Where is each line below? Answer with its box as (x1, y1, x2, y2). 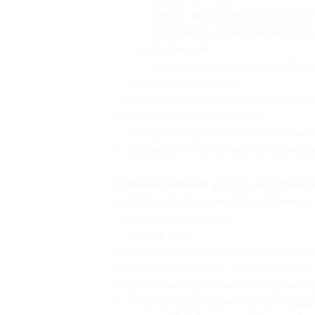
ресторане (181, 295, 239, 309)
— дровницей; (138, 42, 212, 56)
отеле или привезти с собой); (112, 110, 269, 123)
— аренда (112, 228, 167, 241)
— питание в (112, 295, 181, 309)
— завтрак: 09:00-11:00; (112, 76, 240, 89)
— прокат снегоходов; (112, 211, 232, 224)
